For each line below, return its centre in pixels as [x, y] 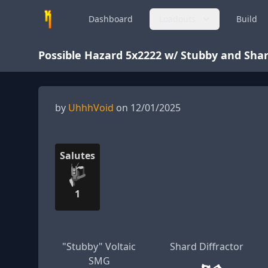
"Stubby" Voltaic [99, 246]
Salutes [77, 156]
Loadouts [177, 19]
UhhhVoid [91, 108]
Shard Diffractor [206, 246]
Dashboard [111, 19]
